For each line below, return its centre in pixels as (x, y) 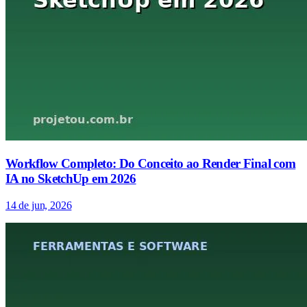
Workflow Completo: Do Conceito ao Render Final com (151, 163)
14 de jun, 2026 (39, 205)
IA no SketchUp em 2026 (71, 178)
